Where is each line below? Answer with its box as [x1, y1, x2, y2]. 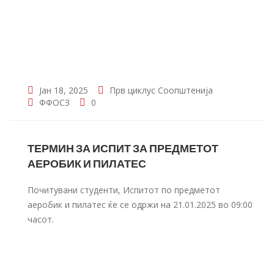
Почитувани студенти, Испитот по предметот [28, 184, 220, 196]
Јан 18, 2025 [37, 84, 88, 96]
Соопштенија [158, 84, 213, 96]
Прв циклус [109, 84, 155, 96]
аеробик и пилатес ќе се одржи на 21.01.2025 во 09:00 [28, 199, 253, 210]
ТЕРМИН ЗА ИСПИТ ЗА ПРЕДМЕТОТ [28, 141, 218, 155]
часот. [28, 213, 54, 225]
